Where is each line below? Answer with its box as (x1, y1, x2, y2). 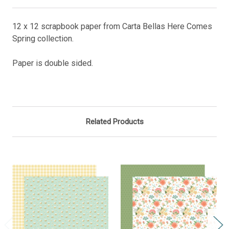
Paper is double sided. (12, 58, 93, 68)
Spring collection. (12, 33, 74, 43)
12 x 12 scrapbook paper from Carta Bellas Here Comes (12, 21, 212, 31)
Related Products (85, 117, 144, 126)
